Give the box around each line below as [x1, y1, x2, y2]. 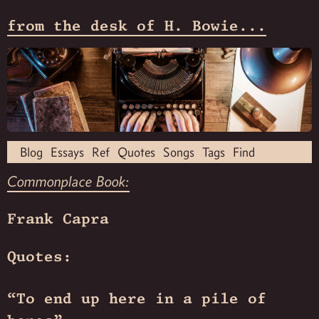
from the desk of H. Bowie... [7, 16, 266, 36]
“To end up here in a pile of [7, 289, 266, 308]
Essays [51, 144, 84, 161]
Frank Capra [7, 209, 109, 229]
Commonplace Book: [7, 172, 130, 192]
